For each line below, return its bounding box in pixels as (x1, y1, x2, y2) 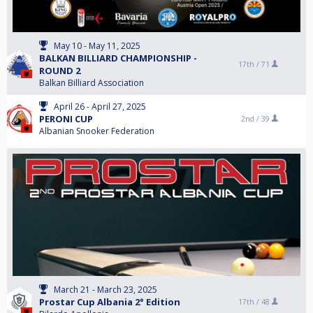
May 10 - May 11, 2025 (54, 40, 140, 52)
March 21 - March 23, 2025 (54, 284, 157, 296)
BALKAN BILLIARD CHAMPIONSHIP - (39, 52, 197, 64)
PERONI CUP (39, 112, 93, 125)
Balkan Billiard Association (39, 77, 144, 89)
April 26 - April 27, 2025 (54, 101, 146, 112)
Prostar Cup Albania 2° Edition (39, 296, 180, 308)
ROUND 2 (39, 64, 80, 77)
